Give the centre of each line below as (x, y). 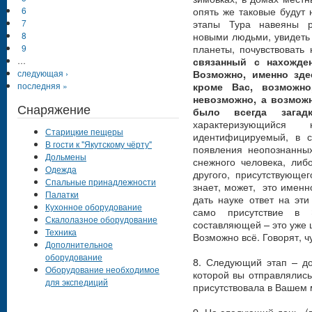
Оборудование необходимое (102, 270)
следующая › (43, 73)
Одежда (61, 169)
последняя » (42, 86)
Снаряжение (54, 109)
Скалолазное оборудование (101, 219)
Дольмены (66, 157)
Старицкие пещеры (84, 132)
